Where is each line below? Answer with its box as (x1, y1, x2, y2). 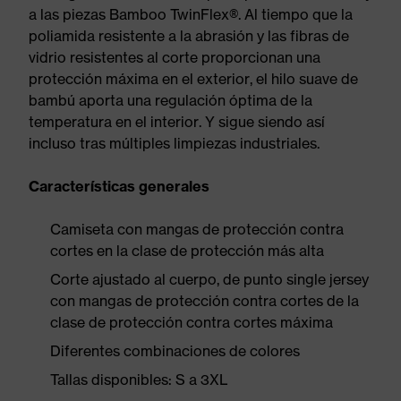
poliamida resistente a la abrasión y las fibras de (29, 27, 349, 45)
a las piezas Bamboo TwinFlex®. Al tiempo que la (29, 5, 353, 23)
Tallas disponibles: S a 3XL (50, 371, 228, 388)
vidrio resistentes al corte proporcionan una (29, 48, 320, 66)
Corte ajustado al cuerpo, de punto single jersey (50, 270, 369, 288)
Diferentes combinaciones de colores (50, 342, 300, 360)
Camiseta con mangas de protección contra (50, 220, 344, 238)
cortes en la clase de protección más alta (50, 242, 324, 260)
